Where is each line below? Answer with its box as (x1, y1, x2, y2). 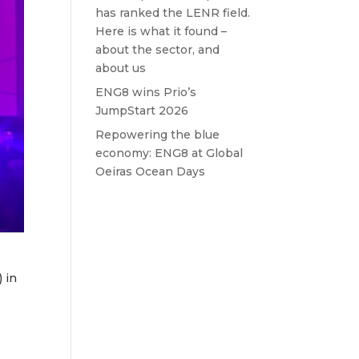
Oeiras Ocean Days (95, 164, 206, 179)
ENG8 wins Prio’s (95, 85, 197, 99)
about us (95, 61, 147, 75)
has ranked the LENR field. (95, 6, 251, 20)
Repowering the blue (95, 127, 220, 142)
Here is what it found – (95, 24, 228, 38)
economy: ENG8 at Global (95, 146, 244, 160)
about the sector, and (95, 42, 220, 57)
